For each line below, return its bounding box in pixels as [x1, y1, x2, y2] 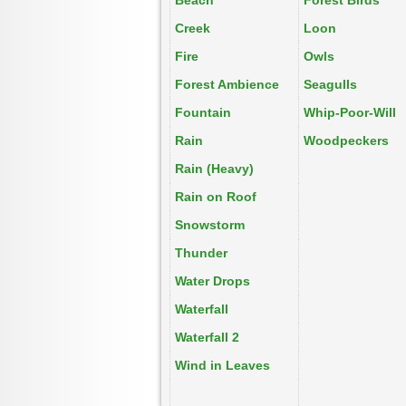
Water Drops [175, 274, 250, 288]
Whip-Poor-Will [304, 105, 396, 120]
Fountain [175, 105, 231, 120]
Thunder [175, 246, 227, 260]
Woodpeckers [304, 133, 389, 148]
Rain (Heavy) [175, 161, 254, 176]
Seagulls [304, 77, 357, 92]
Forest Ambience [175, 77, 279, 92]
